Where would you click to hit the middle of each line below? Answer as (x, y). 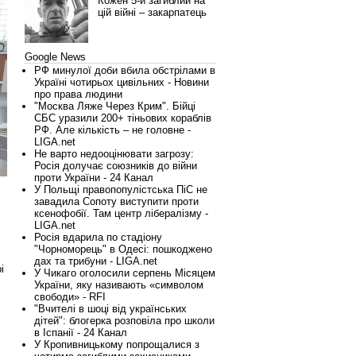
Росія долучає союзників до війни (116, 166)
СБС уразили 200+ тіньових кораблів (123, 118)
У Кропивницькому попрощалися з (117, 344)
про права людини (78, 94)
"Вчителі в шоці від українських (110, 309)
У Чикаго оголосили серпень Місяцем (125, 273)
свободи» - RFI (70, 297)
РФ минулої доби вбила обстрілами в (125, 70)
